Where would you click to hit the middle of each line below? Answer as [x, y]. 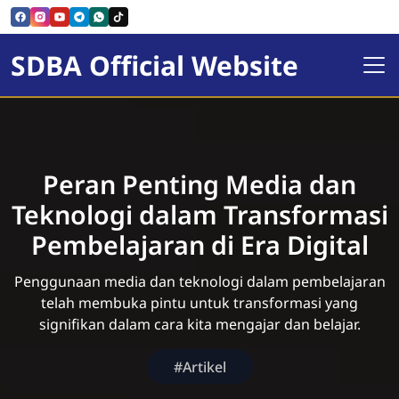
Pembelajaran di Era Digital [199, 244]
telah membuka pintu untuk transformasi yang [199, 303]
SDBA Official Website [155, 65]
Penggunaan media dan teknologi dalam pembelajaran [199, 281]
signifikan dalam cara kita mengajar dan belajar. [199, 324]
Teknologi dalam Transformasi [199, 214]
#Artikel [199, 366]
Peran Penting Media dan [199, 184]
